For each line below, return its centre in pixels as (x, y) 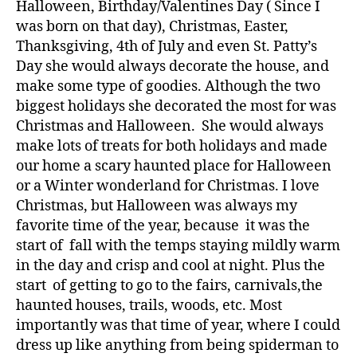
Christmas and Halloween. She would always (170, 126)
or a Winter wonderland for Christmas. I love (168, 186)
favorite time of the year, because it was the (163, 226)
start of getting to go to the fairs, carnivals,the (169, 286)
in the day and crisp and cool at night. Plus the (171, 266)
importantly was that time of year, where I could (178, 326)
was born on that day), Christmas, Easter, (152, 27)
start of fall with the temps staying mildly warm (178, 246)
